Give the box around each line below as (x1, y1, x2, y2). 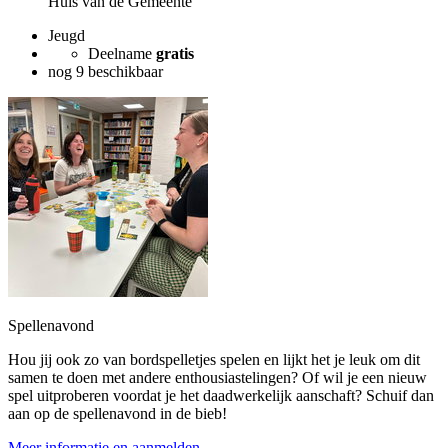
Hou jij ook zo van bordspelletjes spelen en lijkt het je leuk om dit (8, 351, 420, 368)
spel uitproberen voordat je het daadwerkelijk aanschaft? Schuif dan (8, 387, 434, 404)
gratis (156, 45, 194, 62)
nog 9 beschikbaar (48, 63, 163, 80)
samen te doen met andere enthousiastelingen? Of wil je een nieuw (8, 369, 427, 386)
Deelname (88, 45, 156, 62)
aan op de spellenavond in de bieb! (8, 405, 227, 422)
